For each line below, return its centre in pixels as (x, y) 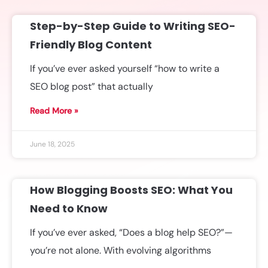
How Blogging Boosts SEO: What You (131, 190)
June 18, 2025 (52, 144)
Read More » (54, 111)
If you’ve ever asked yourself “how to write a (125, 68)
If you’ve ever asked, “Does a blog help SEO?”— (131, 232)
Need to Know (69, 208)
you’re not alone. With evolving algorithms (121, 250)
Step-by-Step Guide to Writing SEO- (133, 26)
